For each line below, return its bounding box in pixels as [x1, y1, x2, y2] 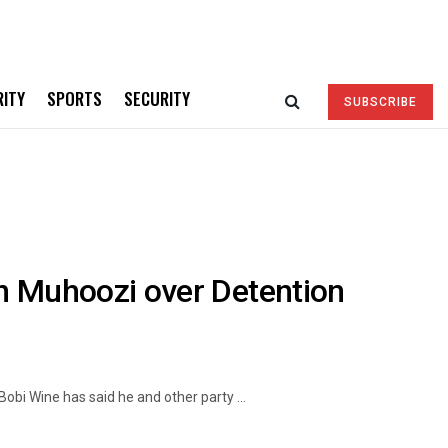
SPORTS [47, 86, 102, 111]
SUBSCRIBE [344, 95, 417, 109]
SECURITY [124, 86, 190, 111]
